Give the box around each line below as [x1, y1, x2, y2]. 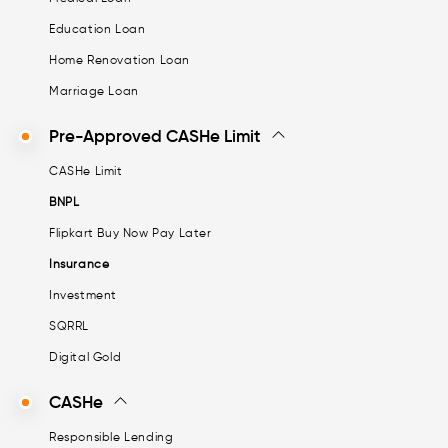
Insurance [49, 255, 110, 271]
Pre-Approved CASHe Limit [49, 125, 261, 147]
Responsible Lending [49, 428, 174, 444]
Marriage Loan [49, 82, 139, 98]
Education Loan [49, 20, 146, 36]
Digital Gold [49, 348, 122, 364]
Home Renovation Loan [49, 51, 190, 67]
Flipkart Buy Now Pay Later [49, 224, 212, 240]
